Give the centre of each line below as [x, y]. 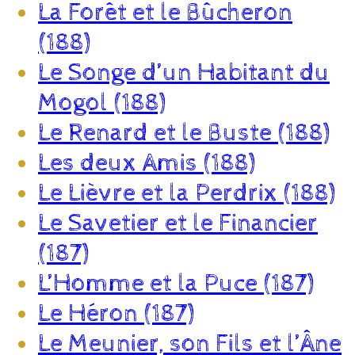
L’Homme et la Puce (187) [176, 283]
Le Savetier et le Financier [178, 223]
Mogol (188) [102, 103]
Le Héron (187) [116, 313]
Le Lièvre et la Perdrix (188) [187, 193]
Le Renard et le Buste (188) [184, 133]
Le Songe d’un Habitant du [184, 73]
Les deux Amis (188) [147, 163]
